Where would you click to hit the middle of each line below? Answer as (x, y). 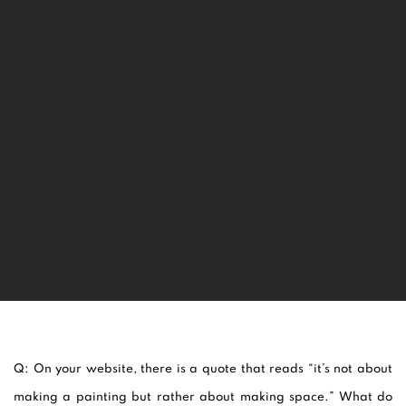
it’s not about (353, 368)
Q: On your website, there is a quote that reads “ (164, 368)
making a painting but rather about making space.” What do (203, 396)
